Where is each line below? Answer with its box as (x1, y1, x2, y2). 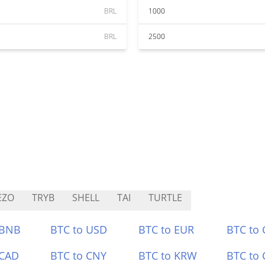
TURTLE (148, 191, 182, 204)
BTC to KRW (138, 248, 197, 263)
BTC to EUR (138, 222, 194, 237)
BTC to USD (50, 222, 108, 237)
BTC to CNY (50, 248, 107, 263)
